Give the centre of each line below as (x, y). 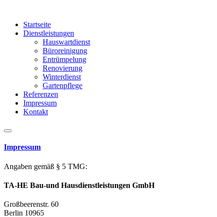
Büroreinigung (65, 51)
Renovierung (62, 68)
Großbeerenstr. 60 (32, 204)
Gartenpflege (62, 85)
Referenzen (41, 94)
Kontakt (36, 112)
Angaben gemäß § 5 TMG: (46, 166)
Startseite (37, 24)
